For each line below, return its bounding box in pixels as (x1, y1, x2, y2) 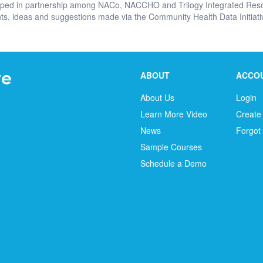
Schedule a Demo (140, 157, 207, 169)
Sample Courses (140, 141, 202, 153)
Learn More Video (140, 108, 207, 120)
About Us (140, 92, 174, 103)
